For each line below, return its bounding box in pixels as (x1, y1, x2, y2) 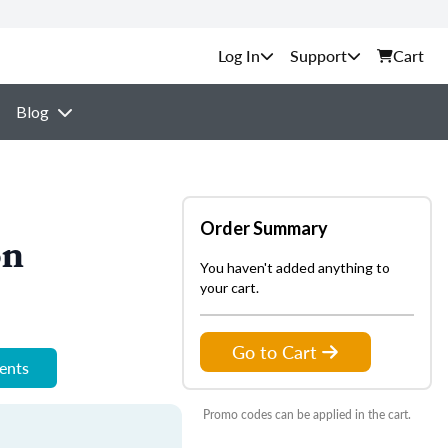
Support (290, 44, 347, 67)
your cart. (200, 279, 259, 296)
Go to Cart (232, 339, 317, 364)
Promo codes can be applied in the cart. (203, 406, 411, 423)
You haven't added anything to (200, 259, 390, 276)
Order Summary (200, 217, 328, 239)
